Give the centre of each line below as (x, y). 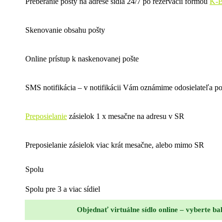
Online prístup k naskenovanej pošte (82, 58)
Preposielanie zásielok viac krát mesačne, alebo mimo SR (115, 145)
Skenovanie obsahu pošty (65, 30)
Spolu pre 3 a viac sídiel (63, 189)
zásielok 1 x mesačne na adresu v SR (126, 116)
